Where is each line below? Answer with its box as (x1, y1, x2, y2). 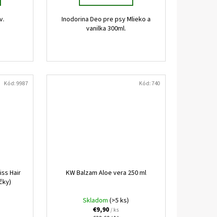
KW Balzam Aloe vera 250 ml (65, 168, 146, 178)
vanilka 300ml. (86, 24, 126, 34)
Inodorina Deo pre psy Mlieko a (61, 15, 151, 25)
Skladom (83, 196, 110, 206)
